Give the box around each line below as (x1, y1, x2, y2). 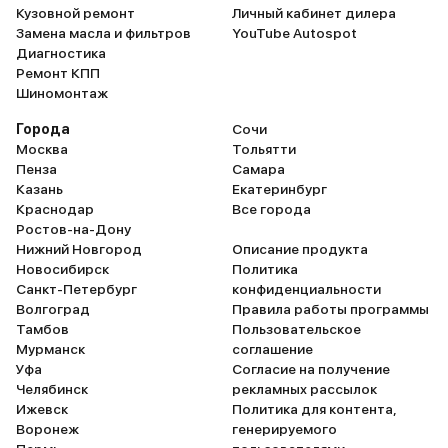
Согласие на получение (232, 361, 390, 377)
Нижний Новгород (16, 241, 142, 257)
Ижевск (16, 401, 68, 417)
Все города (232, 201, 311, 217)
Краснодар (16, 201, 94, 217)
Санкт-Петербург (16, 281, 137, 297)
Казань (16, 181, 63, 197)
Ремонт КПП (16, 65, 100, 81)
